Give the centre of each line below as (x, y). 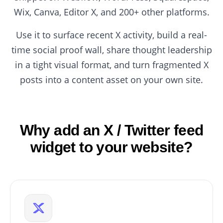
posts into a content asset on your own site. (111, 80)
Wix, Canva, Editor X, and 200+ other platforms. (111, 12)
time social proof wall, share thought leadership (111, 50)
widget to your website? (111, 147)
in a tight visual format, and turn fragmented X (111, 65)
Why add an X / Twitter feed (111, 130)
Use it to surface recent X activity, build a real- (111, 35)
